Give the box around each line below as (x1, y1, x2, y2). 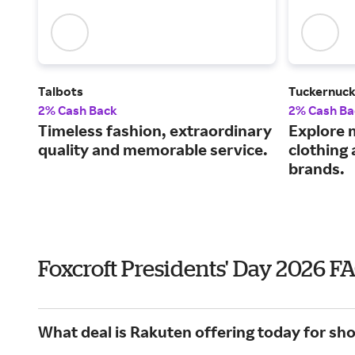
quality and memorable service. (38, 139, 268, 160)
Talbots (38, 83, 83, 100)
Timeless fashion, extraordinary (38, 120, 272, 141)
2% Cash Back (38, 102, 117, 119)
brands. (288, 158, 345, 179)
